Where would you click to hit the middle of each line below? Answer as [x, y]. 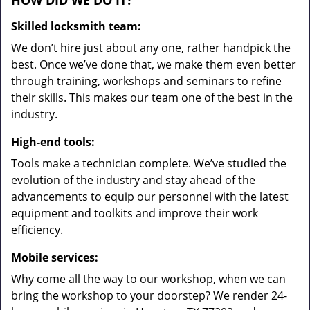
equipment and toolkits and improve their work [135, 213]
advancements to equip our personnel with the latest [150, 197]
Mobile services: [55, 257]
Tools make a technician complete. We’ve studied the [149, 163]
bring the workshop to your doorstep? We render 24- [149, 295]
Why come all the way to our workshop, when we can [148, 279]
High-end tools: [53, 142]
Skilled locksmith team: [76, 26]
